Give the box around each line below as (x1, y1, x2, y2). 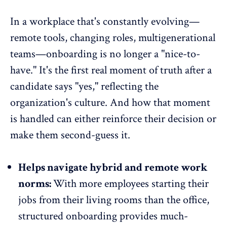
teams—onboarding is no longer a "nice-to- (10, 46, 200, 61)
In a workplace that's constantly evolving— (10, 14, 200, 29)
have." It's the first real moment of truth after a (10, 62, 212, 78)
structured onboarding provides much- (18, 208, 188, 223)
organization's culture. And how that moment (10, 95, 210, 110)
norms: (18, 176, 53, 191)
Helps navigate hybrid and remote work (18, 160, 207, 175)
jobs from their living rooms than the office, (18, 192, 209, 207)
